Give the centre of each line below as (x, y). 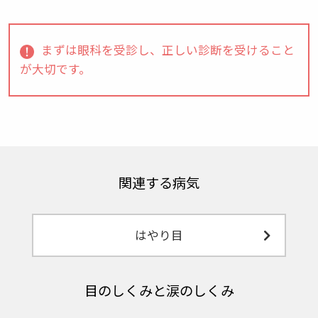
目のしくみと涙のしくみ (159, 291)
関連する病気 (159, 183)
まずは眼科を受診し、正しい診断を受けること (168, 50)
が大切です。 (56, 69)
